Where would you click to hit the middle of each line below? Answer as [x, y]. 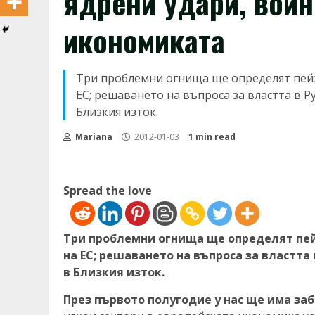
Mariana [93, 137]
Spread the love [108, 191]
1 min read [212, 137]
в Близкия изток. [114, 272]
